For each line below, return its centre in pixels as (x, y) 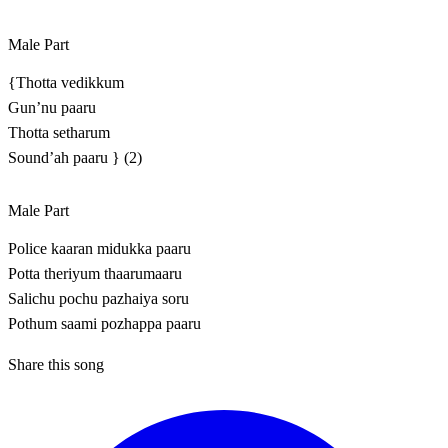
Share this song (56, 365)
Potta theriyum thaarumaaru (95, 274)
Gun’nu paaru (52, 108)
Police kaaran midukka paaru (99, 249)
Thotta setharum (59, 133)
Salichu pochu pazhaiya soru (98, 299)
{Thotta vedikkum (66, 83)
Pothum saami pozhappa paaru (104, 324)
